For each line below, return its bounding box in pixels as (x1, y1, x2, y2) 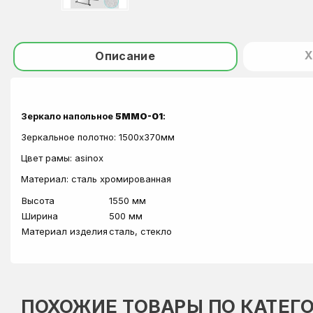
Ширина (22, 210, 58, 221)
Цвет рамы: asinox (21, 152, 103, 163)
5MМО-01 (115, 110, 163, 122)
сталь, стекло (109, 226, 172, 237)
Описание (95, 49, 156, 63)
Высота (22, 195, 54, 206)
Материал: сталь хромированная (21, 173, 171, 184)
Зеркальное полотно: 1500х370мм (21, 131, 175, 143)
